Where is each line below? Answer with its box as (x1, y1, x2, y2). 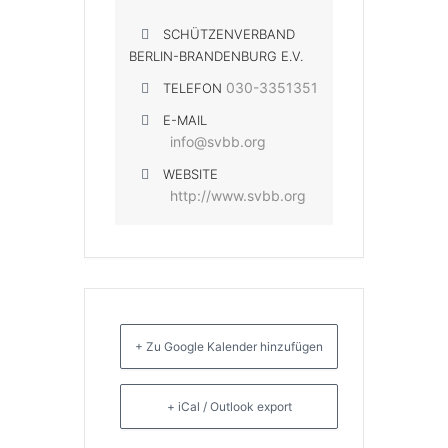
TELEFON (163, 80, 222, 96)
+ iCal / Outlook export (166, 399, 292, 414)
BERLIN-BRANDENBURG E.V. (129, 48, 303, 64)
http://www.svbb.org (170, 187, 306, 204)
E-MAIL (163, 112, 207, 128)
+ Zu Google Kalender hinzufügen (135, 339, 323, 354)
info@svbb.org (170, 133, 266, 150)
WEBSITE (163, 166, 218, 182)
